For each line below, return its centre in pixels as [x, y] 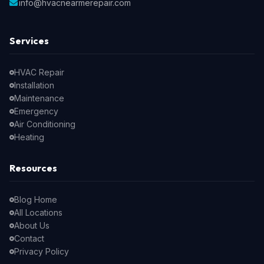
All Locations [38, 212]
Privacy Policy [42, 251]
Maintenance [39, 98]
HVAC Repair [39, 72]
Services [29, 41]
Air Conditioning [45, 124]
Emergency [36, 111]
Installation [34, 85]
